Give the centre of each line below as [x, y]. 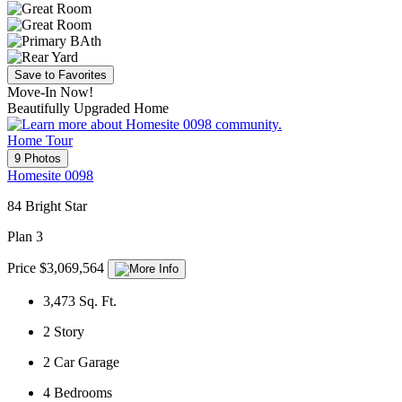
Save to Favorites [61, 75]
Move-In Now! [50, 92]
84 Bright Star [47, 206]
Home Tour [40, 141]
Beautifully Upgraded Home [88, 109]
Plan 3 [25, 237]
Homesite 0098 [50, 176]
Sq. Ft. [98, 301]
